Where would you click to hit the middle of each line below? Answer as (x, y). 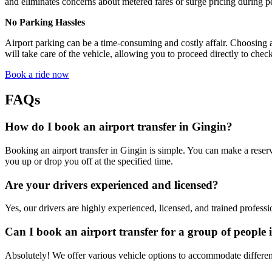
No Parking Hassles (45, 22)
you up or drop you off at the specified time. (89, 161)
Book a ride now (37, 74)
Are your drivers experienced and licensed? (112, 185)
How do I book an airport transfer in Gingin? (119, 127)
